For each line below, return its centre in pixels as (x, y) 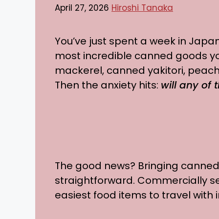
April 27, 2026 (82, 8)
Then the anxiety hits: (108, 85)
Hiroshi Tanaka (142, 8)
